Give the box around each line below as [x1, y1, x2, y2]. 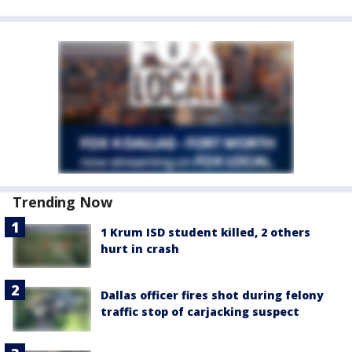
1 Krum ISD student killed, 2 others [101, 225, 310, 240]
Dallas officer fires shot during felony [101, 288, 324, 303]
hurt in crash [101, 241, 179, 257]
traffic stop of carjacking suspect [101, 304, 299, 320]
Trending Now [13, 192, 112, 212]
